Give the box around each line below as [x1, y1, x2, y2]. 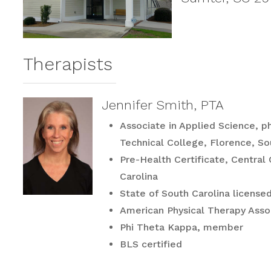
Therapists [22, 53, 113, 74]
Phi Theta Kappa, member [120, 221, 244, 233]
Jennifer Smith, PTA [102, 97, 224, 113]
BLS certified [120, 238, 183, 250]
